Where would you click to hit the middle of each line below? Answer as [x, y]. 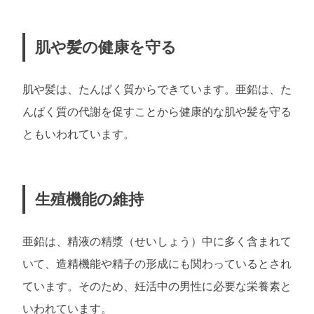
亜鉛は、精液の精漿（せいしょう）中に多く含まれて [157, 242]
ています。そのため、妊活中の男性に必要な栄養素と [157, 287]
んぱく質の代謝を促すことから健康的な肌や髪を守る [157, 112]
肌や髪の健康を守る [105, 47]
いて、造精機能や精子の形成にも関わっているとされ [157, 264]
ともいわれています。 [78, 135]
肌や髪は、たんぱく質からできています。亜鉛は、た [157, 90]
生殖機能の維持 [89, 199]
